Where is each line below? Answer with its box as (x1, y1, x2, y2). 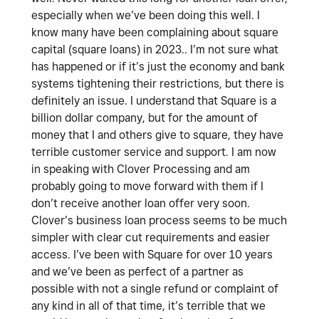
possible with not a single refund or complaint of (31, 282, 278, 296)
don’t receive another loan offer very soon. (31, 197, 250, 211)
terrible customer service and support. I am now (31, 145, 276, 159)
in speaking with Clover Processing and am (31, 162, 250, 177)
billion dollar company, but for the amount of (31, 111, 258, 125)
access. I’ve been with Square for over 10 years (31, 248, 273, 262)
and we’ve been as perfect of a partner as (31, 265, 244, 279)
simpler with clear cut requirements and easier (31, 231, 270, 245)
